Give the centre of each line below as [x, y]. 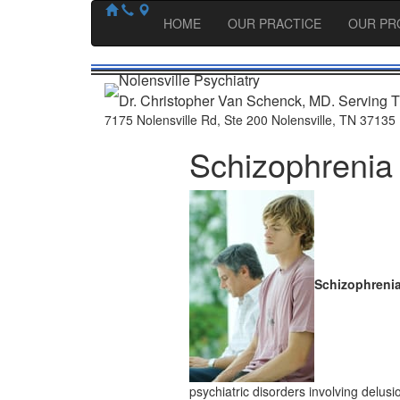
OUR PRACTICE [275, 23]
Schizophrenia [291, 164]
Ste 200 [246, 120]
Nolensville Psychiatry [189, 80]
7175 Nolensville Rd [161, 120]
